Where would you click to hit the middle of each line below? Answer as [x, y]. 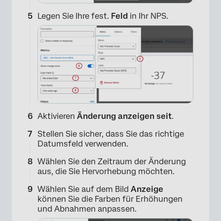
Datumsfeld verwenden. [83, 144]
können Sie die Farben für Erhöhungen [110, 199]
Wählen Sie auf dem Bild [84, 189]
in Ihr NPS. [148, 16]
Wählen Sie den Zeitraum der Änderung [112, 161]
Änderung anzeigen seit [124, 116]
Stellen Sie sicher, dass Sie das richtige [111, 134]
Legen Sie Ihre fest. [74, 16]
